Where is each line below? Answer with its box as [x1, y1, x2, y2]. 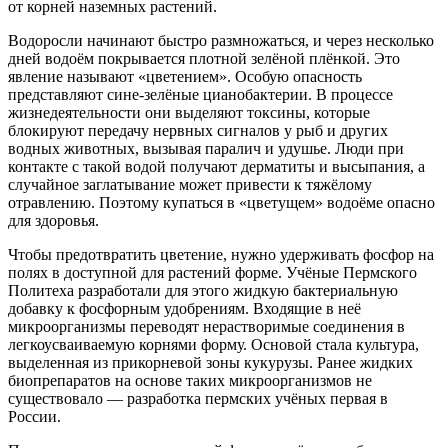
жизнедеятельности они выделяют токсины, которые [8, 103, 370, 121]
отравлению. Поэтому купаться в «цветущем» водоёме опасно [8, 193, 435, 211]
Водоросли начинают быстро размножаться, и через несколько [8, 31, 434, 49]
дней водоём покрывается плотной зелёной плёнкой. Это [8, 49, 400, 67]
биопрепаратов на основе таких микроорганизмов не [8, 371, 372, 389]
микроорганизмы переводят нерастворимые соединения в [8, 317, 405, 335]
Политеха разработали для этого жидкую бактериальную [8, 281, 398, 299]
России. [8, 407, 61, 425]
